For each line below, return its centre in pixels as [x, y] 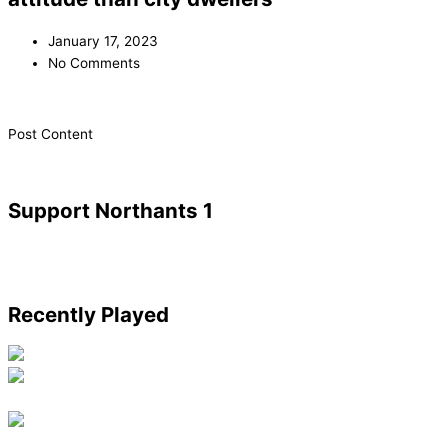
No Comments [94, 63]
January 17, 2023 [103, 41]
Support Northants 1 [110, 211]
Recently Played [88, 315]
